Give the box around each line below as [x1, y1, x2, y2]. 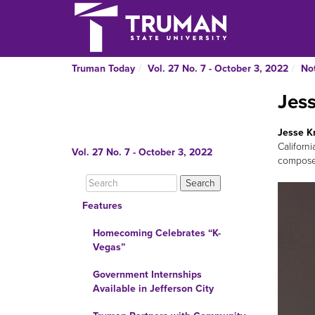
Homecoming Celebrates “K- [93, 227, 221, 239]
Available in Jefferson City [93, 283, 214, 295]
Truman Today [72, 63, 135, 75]
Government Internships [93, 269, 202, 281]
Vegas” [93, 241, 125, 253]
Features [82, 200, 122, 212]
